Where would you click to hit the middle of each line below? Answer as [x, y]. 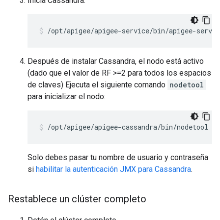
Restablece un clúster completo [77, 199]
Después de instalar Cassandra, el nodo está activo [116, 61]
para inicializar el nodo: [67, 96]
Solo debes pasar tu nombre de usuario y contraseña [118, 157]
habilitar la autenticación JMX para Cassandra [113, 169]
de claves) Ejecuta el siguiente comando [97, 85]
